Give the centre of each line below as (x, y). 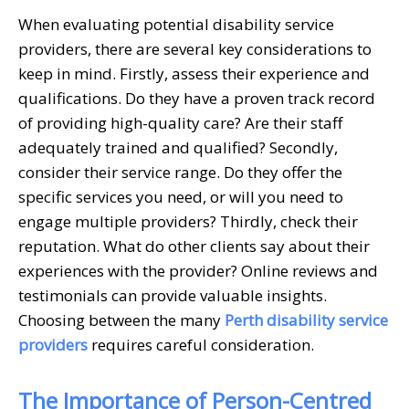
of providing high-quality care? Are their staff (180, 122)
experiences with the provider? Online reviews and (198, 270)
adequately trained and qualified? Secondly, (178, 147)
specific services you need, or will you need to (181, 196)
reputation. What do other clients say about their (194, 246)
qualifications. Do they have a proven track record (197, 98)
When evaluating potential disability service (176, 24)
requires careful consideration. (201, 344)
